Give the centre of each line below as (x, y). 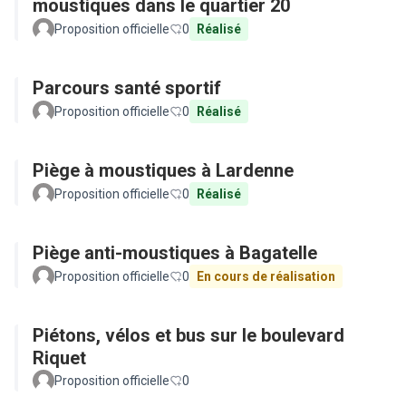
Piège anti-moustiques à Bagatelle (175, 253)
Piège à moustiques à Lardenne (163, 170)
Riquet (59, 358)
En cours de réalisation (266, 276)
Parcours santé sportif (127, 88)
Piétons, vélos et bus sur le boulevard (188, 335)
